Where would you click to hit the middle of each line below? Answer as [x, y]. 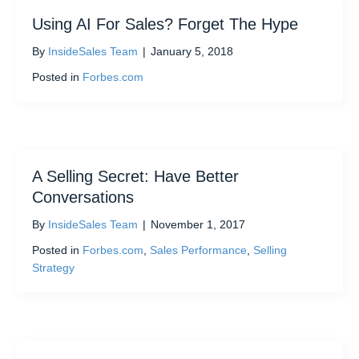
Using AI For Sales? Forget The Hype [165, 24]
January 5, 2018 [192, 52]
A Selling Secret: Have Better [135, 177]
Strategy [53, 268]
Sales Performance [198, 250]
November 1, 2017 [198, 225]
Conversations [83, 198]
